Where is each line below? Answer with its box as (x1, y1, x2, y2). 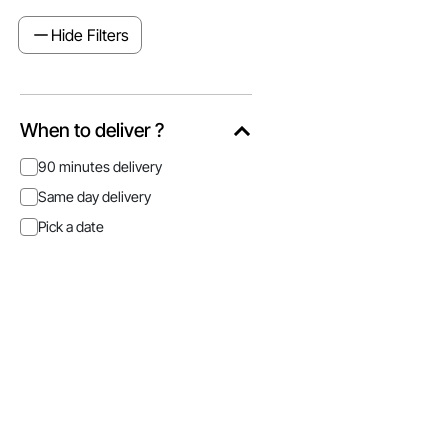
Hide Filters (51, 25, 129, 45)
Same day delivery (38, 188, 151, 205)
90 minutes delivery (38, 158, 162, 175)
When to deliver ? (20, 118, 164, 142)
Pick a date (38, 218, 104, 235)
